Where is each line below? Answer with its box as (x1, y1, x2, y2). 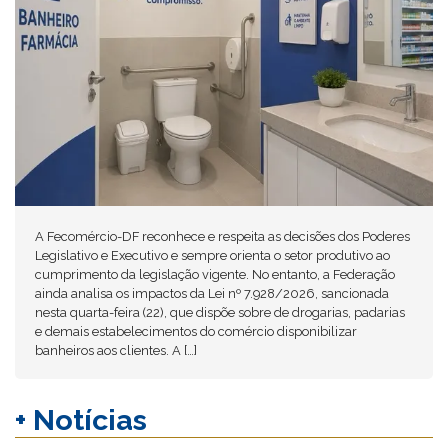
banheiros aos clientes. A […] (35, 343, 197, 359)
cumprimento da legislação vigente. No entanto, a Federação (35, 267, 395, 283)
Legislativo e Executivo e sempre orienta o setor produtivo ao (35, 248, 390, 264)
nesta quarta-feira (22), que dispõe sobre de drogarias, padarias (35, 305, 405, 321)
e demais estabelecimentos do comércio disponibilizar (35, 324, 357, 340)
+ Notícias (15, 402, 147, 437)
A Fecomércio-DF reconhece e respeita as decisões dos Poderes (35, 229, 410, 245)
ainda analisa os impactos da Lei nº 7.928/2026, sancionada (35, 286, 389, 302)
